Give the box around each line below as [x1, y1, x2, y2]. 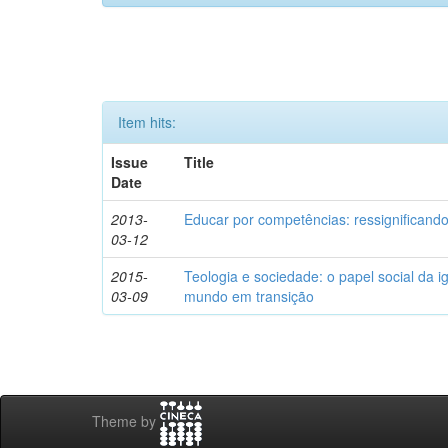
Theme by [92, 411, 160, 432]
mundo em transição [184, 286, 315, 306]
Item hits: [118, 112, 176, 132]
